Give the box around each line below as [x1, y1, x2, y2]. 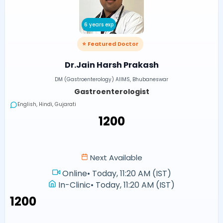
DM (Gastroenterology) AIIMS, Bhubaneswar [55, 76, 168, 84]
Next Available [88, 152, 142, 163]
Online [62, 167, 87, 179]
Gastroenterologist [74, 87, 149, 97]
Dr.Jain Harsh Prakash [64, 59, 159, 71]
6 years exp [84, 21, 113, 29]
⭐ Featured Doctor [82, 40, 138, 48]
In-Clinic [58, 179, 91, 191]
